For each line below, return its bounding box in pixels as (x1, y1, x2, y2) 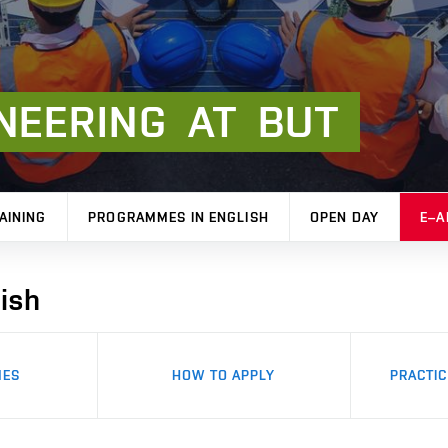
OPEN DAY (310, 209, 379, 225)
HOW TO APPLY (172, 367, 276, 383)
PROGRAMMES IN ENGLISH (88, 209, 269, 225)
